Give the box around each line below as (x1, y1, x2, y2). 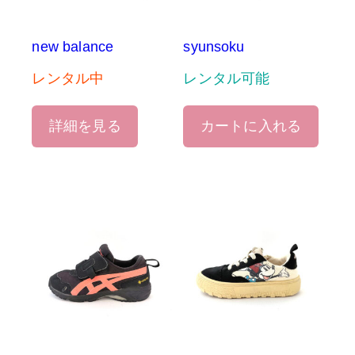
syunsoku (183, 39, 245, 55)
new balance (32, 39, 114, 55)
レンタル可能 (183, 71, 270, 87)
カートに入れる (200, 117, 302, 134)
